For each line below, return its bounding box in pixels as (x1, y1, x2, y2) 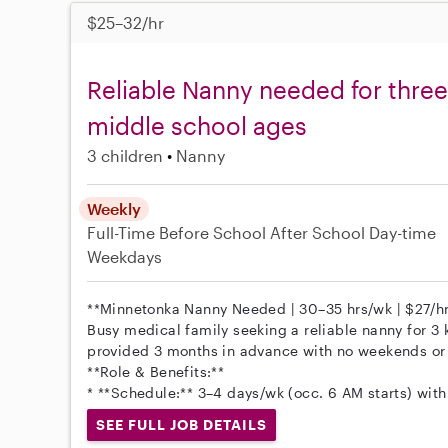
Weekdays (87, 247, 163, 267)
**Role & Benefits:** (87, 363, 225, 381)
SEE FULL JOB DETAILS (96, 416, 267, 434)
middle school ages (87, 111, 308, 141)
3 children (87, 146, 164, 166)
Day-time (369, 223, 437, 243)
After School (270, 223, 366, 243)
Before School (159, 223, 267, 243)
